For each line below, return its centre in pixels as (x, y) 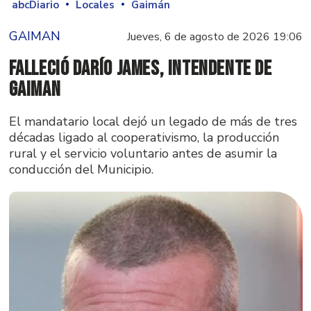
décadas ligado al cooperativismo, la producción (144, 137)
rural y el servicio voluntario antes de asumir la (143, 153)
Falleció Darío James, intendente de (140, 68)
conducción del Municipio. (81, 169)
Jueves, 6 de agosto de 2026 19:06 (215, 37)
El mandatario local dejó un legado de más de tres (153, 121)
